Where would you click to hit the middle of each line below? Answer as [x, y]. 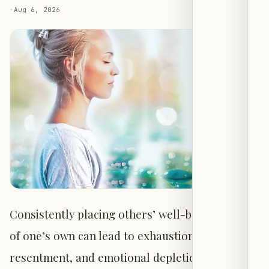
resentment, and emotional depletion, [107, 257]
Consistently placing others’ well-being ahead [129, 214]
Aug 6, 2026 [37, 10]
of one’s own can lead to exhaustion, [104, 235]
